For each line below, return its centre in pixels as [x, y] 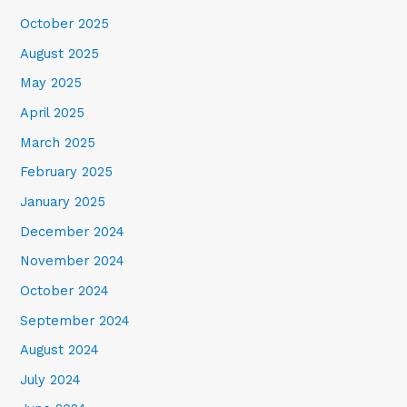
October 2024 [65, 290]
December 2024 [73, 231]
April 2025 [53, 113]
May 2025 [51, 83]
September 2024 [75, 320]
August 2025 [60, 53]
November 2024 [73, 261]
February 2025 [67, 172]
